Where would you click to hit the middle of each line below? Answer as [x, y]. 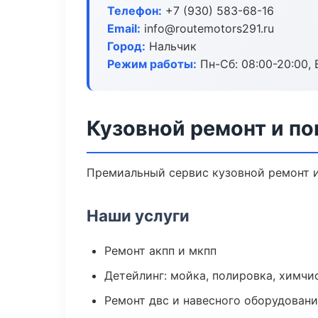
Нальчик [171, 46]
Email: [124, 28]
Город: [126, 46]
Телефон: [135, 11]
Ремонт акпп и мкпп [160, 251]
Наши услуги [138, 215]
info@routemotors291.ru [207, 28]
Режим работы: [152, 64]
